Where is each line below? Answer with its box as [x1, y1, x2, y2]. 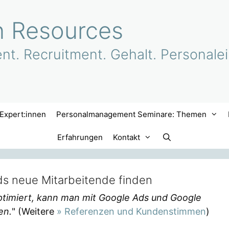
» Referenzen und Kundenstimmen [57, 205, 206, 217]
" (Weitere [12, 205, 57, 217]
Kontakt [113, 132, 141, 142]
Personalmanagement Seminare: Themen [56, 109, 207, 119]
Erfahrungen [57, 132, 103, 142]
